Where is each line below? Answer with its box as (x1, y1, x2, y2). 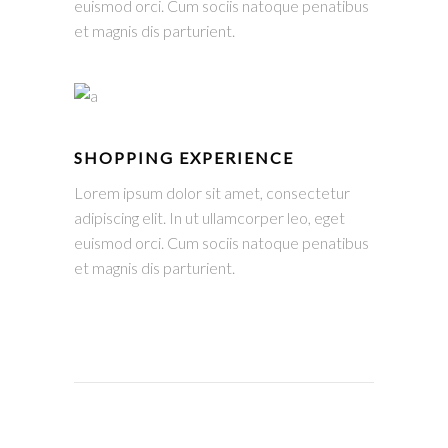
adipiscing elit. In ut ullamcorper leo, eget (74, 208, 345, 227)
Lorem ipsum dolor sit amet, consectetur (74, 183, 350, 202)
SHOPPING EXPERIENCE (74, 148, 294, 167)
